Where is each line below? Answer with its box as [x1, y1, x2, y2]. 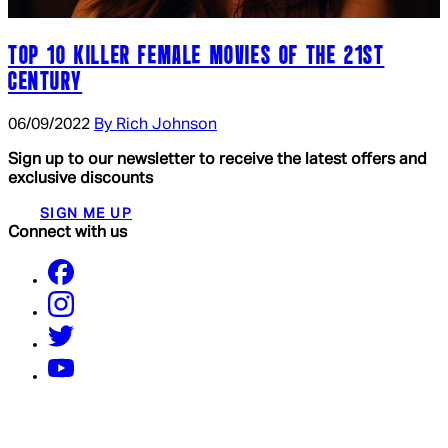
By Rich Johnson [94, 117, 217, 134]
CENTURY [8, 71, 83, 96]
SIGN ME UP [40, 207, 132, 222]
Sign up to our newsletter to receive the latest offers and [8, 152, 427, 169]
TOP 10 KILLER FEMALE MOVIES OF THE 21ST [8, 45, 385, 70]
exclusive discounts [8, 171, 153, 188]
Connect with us [8, 225, 127, 242]
